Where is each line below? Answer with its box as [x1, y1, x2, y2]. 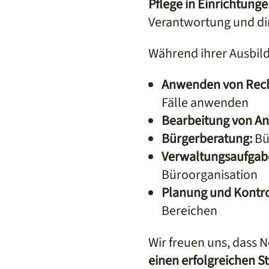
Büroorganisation [162, 165, 258, 184]
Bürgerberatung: [162, 128, 252, 148]
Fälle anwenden [162, 92, 249, 112]
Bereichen [162, 201, 217, 220]
